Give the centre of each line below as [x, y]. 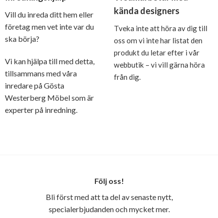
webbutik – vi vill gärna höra [159, 65]
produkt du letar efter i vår [156, 53]
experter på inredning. [41, 110]
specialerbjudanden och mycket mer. [109, 209]
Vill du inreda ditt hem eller [49, 15]
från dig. [127, 77]
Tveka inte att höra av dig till [160, 28]
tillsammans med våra [41, 73]
